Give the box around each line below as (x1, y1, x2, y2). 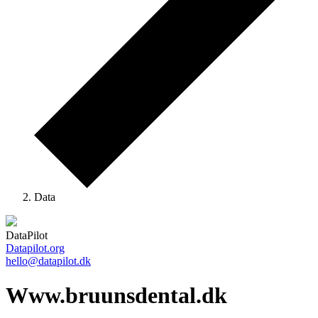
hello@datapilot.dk (6, 254, 91, 267)
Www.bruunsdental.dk (6, 283, 227, 309)
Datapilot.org (6, 241, 65, 254)
